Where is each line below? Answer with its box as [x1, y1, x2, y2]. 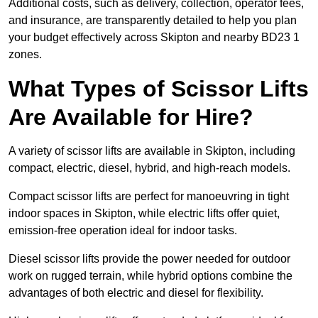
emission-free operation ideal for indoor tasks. [9, 224, 237, 237]
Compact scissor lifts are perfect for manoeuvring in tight [9, 190, 289, 203]
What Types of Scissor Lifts [9, 76, 309, 102]
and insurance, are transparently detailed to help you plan [9, 14, 297, 27]
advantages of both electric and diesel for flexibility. [9, 287, 263, 300]
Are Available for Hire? [9, 104, 253, 131]
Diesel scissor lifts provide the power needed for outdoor [9, 253, 290, 265]
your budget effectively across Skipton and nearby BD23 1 [9, 31, 300, 44]
